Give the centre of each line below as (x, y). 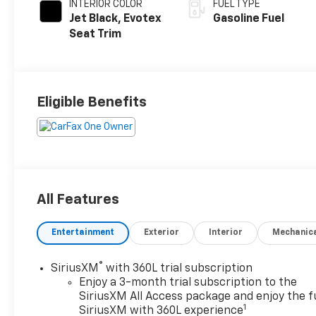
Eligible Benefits (92, 103)
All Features (78, 200)
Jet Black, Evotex (116, 19)
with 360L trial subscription (178, 269)
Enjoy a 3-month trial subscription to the (188, 283)
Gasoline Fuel (249, 19)
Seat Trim (96, 35)
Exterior (162, 233)
